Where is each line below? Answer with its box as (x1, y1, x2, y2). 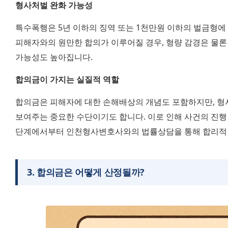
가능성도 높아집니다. (15, 51, 93, 63)
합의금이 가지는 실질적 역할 (15, 73, 119, 85)
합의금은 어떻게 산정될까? (36, 166, 145, 179)
